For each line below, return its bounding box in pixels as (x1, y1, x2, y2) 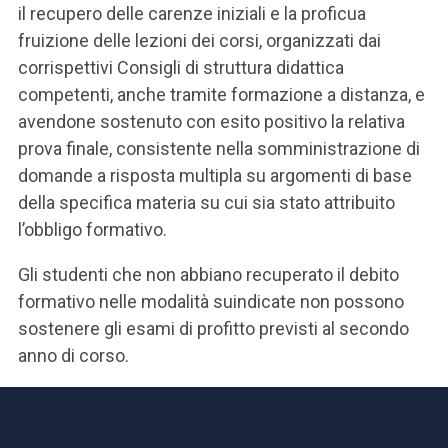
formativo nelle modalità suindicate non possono (18, 291, 404, 312)
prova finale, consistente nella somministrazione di (18, 138, 420, 159)
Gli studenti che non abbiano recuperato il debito (18, 264, 399, 285)
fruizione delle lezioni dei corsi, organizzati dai (18, 30, 381, 51)
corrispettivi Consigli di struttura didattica (18, 57, 344, 78)
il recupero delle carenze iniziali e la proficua (18, 3, 366, 24)
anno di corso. (18, 345, 129, 366)
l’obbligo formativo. (18, 219, 167, 240)
